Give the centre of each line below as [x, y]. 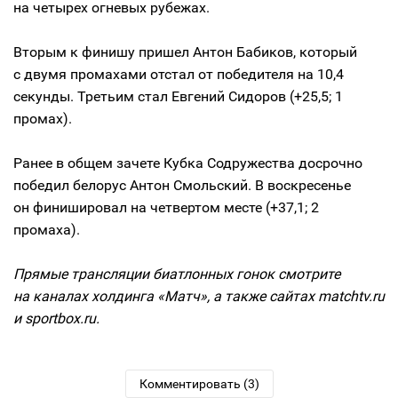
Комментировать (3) [199, 384]
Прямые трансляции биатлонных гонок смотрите [177, 274]
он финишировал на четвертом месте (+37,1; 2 [166, 207]
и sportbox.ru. [56, 318]
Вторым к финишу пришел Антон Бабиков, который [185, 52]
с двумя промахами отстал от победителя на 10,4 [179, 74]
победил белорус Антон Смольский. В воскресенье [182, 185]
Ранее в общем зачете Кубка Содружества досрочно [188, 163]
